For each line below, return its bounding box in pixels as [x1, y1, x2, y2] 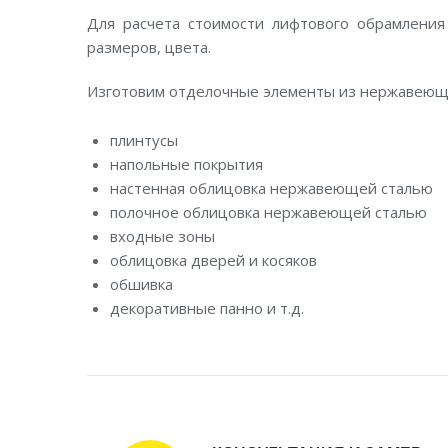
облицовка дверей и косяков [109, 249, 317, 270]
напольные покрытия [109, 153, 263, 174]
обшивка [109, 273, 173, 294]
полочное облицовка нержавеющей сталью [109, 201, 427, 222]
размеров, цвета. [87, 36, 211, 57]
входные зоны [109, 225, 215, 246]
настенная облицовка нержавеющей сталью [109, 177, 433, 198]
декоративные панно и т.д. [109, 297, 304, 318]
